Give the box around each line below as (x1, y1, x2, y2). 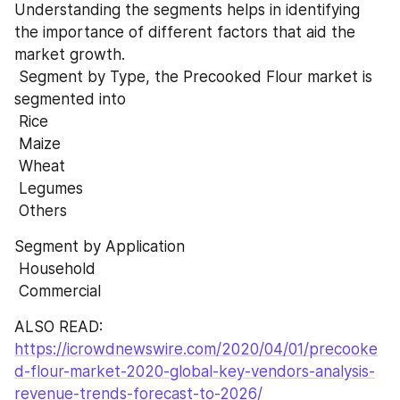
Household (19, 259, 96, 278)
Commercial (19, 281, 101, 300)
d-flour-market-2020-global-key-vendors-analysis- (14, 362, 375, 380)
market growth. (14, 45, 125, 63)
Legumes (19, 179, 83, 197)
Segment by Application (14, 237, 185, 255)
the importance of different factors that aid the (14, 22, 355, 41)
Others (19, 201, 67, 220)
